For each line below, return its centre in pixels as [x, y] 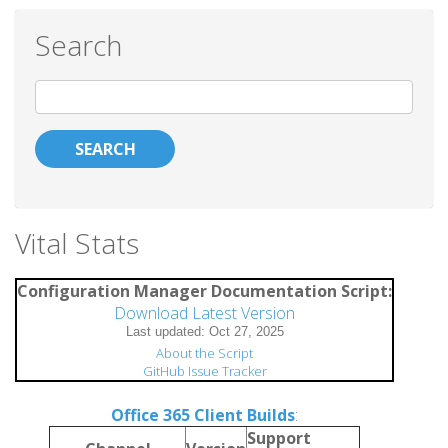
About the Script [204, 352]
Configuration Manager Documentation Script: [204, 290]
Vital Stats [77, 242]
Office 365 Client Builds [203, 414]
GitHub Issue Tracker [204, 370]
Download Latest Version [204, 312]
